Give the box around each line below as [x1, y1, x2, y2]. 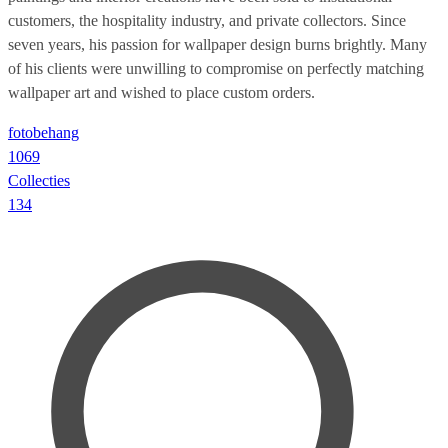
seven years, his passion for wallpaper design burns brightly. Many [8, 35, 427, 53]
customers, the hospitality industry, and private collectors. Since [8, 11, 406, 29]
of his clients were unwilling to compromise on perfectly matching [8, 59, 424, 77]
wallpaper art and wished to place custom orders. [8, 83, 315, 101]
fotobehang [8, 123, 79, 141]
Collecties [8, 171, 70, 189]
